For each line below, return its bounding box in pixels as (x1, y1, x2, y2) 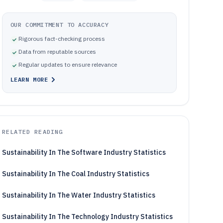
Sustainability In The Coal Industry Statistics (1, 169, 149, 178)
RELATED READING (1, 128, 63, 135)
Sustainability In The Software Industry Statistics (1, 148, 166, 157)
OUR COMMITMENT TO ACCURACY (10, 21, 109, 28)
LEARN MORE (10, 76, 48, 83)
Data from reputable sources (18, 48, 96, 55)
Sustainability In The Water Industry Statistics (1, 191, 155, 200)
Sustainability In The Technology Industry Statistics (1, 212, 173, 221)
